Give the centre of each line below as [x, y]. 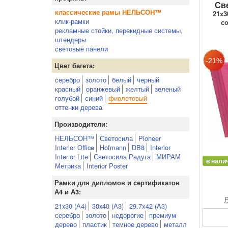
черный [148, 80]
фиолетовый [128, 98]
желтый [137, 89]
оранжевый [103, 89]
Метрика [68, 166]
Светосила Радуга [122, 156]
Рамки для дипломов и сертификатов [117, 183]
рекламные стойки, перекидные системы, [119, 30]
